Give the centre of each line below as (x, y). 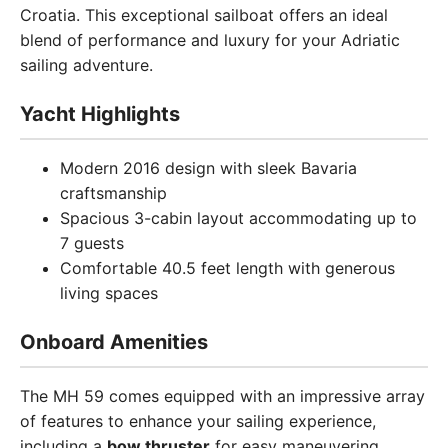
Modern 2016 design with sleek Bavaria (208, 168)
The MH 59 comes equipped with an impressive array (222, 396)
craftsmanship (113, 193)
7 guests (92, 243)
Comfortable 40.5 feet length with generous (227, 268)
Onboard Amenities (114, 342)
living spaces (109, 293)
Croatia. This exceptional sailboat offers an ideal (204, 15)
